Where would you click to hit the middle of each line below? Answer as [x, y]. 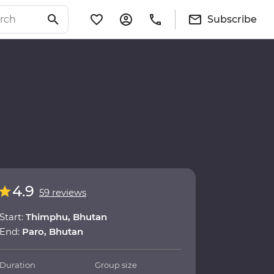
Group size [116, 265]
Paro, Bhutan [53, 232]
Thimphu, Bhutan [66, 217]
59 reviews [63, 193]
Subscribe [232, 19]
